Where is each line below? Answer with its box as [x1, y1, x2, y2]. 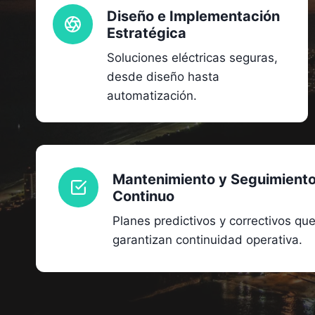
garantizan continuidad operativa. [112, 232, 302, 247]
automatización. [107, 88, 197, 103]
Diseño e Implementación [107, 7, 280, 25]
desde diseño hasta [107, 69, 219, 84]
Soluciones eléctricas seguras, [107, 50, 278, 65]
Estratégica [107, 24, 186, 41]
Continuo [112, 187, 174, 205]
